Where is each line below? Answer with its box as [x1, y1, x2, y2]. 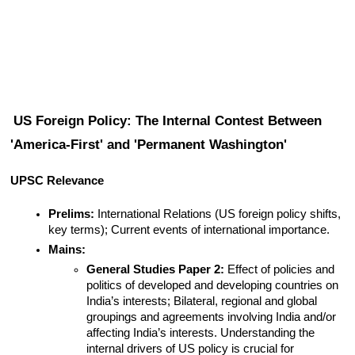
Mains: [48, 243, 86, 257]
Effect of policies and [224, 263, 335, 277]
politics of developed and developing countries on [86, 279, 339, 292]
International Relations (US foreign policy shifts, [94, 208, 342, 221]
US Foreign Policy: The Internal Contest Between [13, 113, 323, 129]
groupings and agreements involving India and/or [86, 311, 337, 324]
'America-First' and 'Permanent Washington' [10, 136, 288, 153]
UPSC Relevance [10, 174, 105, 188]
